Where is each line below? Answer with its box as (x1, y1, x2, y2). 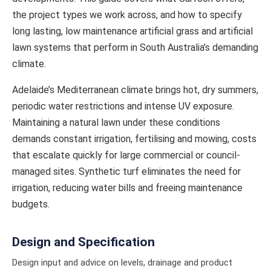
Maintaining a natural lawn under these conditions (12, 117, 220, 128)
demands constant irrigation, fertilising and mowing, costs (12, 133, 256, 145)
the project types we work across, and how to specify (12, 9, 242, 21)
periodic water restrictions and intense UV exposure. (12, 100, 234, 112)
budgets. (12, 198, 50, 210)
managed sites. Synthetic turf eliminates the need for (12, 166, 241, 177)
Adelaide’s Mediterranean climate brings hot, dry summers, (12, 84, 258, 96)
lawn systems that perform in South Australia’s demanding (12, 42, 258, 53)
